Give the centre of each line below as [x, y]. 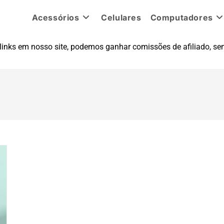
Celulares [121, 17]
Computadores [181, 17]
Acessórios [55, 17]
